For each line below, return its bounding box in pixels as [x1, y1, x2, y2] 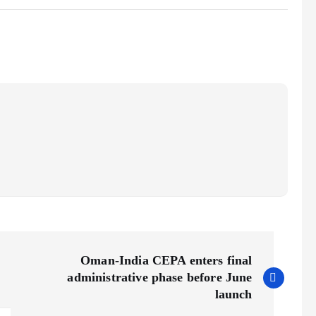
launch [214, 287, 253, 301]
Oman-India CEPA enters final [80, 253, 253, 267]
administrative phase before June [67, 270, 253, 284]
